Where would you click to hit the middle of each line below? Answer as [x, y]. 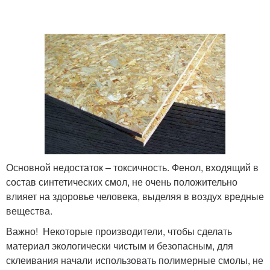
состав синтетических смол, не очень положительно [122, 181]
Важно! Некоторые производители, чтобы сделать [119, 231]
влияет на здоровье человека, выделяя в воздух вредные [135, 196]
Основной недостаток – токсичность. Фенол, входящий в [132, 167]
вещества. [29, 210]
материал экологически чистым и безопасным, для [120, 245]
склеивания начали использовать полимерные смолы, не [135, 260]
